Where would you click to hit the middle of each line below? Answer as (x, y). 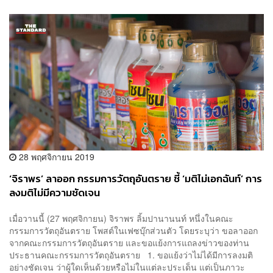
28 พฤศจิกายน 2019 (55, 157)
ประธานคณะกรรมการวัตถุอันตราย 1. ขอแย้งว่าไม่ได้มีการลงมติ (131, 254)
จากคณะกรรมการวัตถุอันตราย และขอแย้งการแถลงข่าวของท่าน (129, 242)
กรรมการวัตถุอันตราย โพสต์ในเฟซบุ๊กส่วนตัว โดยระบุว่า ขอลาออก (133, 230)
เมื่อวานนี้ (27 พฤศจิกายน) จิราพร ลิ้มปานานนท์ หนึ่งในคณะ (121, 218)
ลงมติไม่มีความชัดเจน (55, 193)
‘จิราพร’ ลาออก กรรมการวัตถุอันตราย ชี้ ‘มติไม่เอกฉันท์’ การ (136, 179)
